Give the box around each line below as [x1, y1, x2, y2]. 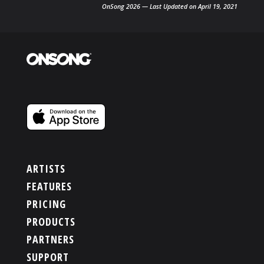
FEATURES [26, 179, 72, 193]
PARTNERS [26, 232, 74, 246]
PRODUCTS [26, 214, 75, 229]
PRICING [26, 196, 66, 211]
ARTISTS [26, 161, 65, 176]
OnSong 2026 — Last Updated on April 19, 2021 [102, 2, 238, 11]
